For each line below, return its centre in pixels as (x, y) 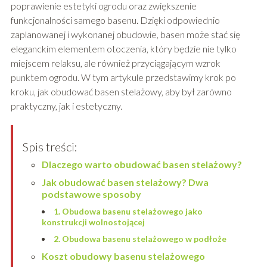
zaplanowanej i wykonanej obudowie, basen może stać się (125, 34)
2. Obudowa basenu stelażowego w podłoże (140, 238)
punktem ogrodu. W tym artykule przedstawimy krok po (123, 77)
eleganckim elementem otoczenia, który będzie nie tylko (123, 48)
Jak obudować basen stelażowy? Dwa (125, 182)
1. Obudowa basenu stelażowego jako (128, 211)
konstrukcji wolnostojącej (93, 222)
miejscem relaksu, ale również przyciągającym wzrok (115, 63)
